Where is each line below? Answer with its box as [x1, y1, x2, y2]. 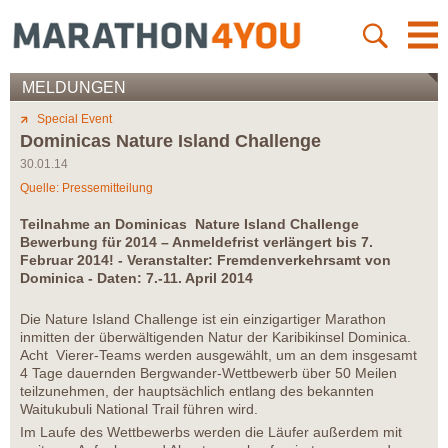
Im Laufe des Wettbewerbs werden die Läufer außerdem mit [20, 424, 402, 441]
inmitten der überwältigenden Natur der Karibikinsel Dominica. [20, 329, 411, 346]
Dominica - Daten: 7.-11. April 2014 [20, 270, 253, 287]
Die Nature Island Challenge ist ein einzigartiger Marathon [20, 311, 386, 328]
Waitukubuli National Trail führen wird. [20, 401, 258, 418]
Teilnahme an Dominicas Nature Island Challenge [20, 216, 359, 233]
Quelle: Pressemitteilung [20, 181, 153, 196]
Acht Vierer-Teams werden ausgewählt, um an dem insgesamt [20, 347, 421, 364]
